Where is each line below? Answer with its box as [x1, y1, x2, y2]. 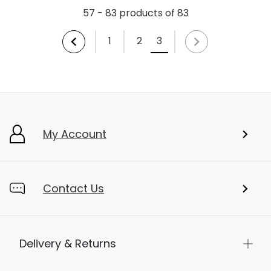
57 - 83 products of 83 [83, 6, 189, 20]
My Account [43, 126, 106, 142]
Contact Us [43, 181, 104, 196]
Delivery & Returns [19, 236, 116, 251]
